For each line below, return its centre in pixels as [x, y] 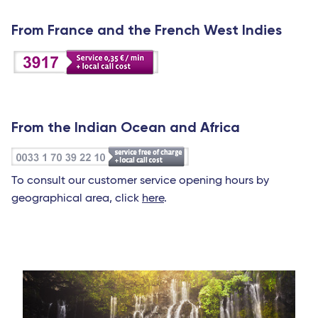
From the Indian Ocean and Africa [126, 127]
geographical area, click [77, 198]
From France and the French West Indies [147, 29]
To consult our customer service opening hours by [140, 181]
